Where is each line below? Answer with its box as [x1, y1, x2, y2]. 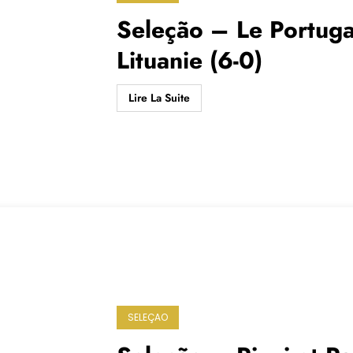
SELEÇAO [128, 310, 169, 324]
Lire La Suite [128, 90, 191, 106]
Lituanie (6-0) [117, 43, 263, 78]
